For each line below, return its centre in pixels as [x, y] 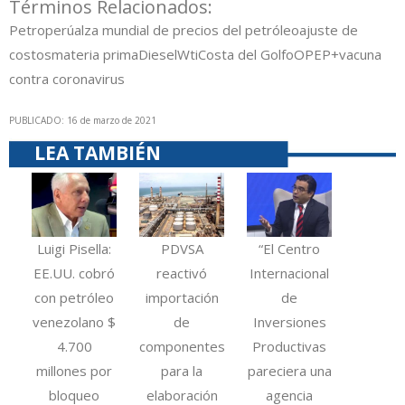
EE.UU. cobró [75, 273]
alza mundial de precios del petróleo [187, 30]
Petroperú [42, 30]
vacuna [360, 55]
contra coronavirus [67, 79]
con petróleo [75, 297]
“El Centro [290, 248]
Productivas [290, 346]
